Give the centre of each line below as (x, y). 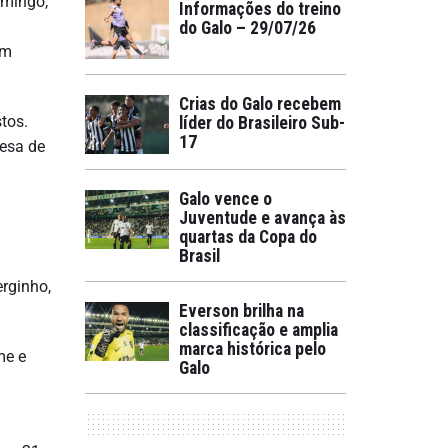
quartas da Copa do (248, 237)
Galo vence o (225, 199)
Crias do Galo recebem (260, 104)
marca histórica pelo (252, 349)
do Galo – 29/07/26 (247, 28)
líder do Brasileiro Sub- (262, 123)
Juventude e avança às (262, 218)
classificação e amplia (258, 330)
